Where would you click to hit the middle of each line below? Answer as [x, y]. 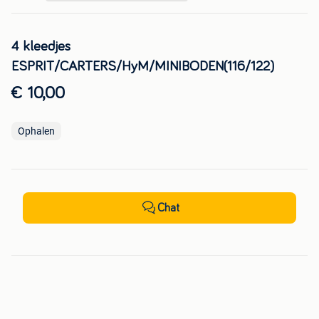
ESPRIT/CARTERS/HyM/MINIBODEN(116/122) [143, 67]
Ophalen [36, 131]
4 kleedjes [41, 47]
